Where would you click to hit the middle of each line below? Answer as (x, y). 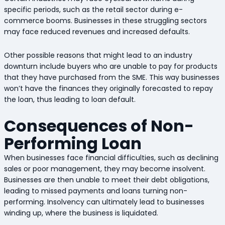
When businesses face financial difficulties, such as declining (111, 158)
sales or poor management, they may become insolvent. (104, 169)
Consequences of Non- (99, 126)
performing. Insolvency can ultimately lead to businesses (104, 202)
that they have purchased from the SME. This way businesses (111, 77)
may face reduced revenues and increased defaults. (97, 32)
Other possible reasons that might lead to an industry (98, 55)
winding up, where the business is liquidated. (82, 213)
